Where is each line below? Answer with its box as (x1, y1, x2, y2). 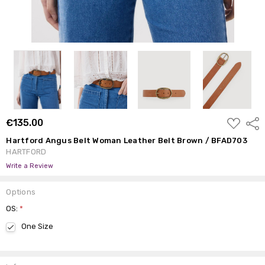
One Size (21, 221, 54, 231)
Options (6, 187, 36, 196)
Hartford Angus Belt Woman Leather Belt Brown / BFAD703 (6, 135, 247, 145)
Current (6, 245, 35, 255)
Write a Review (6, 161, 54, 170)
